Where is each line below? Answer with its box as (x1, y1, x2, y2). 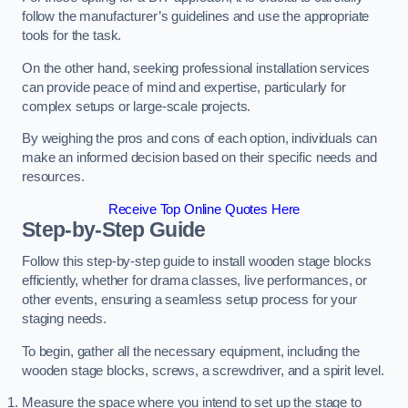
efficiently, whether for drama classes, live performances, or (22, 273, 368, 289)
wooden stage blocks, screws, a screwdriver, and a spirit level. (22, 362, 384, 378)
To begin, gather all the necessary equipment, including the (22, 343, 360, 359)
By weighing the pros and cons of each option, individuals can (22, 131, 378, 147)
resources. (22, 169, 85, 185)
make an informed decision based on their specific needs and (22, 150, 377, 166)
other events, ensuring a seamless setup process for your (22, 292, 357, 308)
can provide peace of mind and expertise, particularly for (22, 79, 346, 95)
